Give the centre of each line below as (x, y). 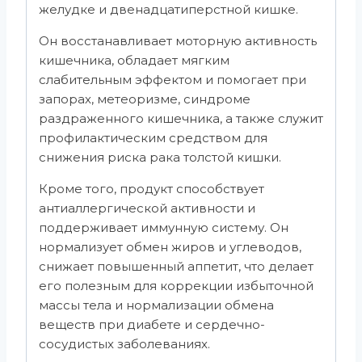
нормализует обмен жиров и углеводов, (170, 246)
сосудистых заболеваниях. (124, 343)
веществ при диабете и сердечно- (152, 324)
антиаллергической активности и (147, 208)
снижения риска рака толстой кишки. (160, 157)
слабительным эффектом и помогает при (173, 79)
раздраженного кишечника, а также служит (181, 118)
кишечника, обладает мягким (134, 60)
